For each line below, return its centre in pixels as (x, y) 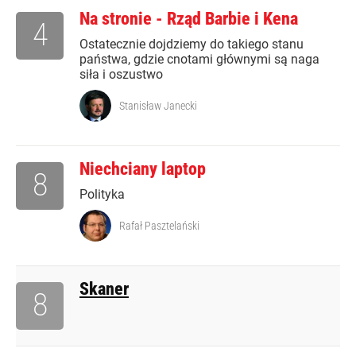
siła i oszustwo (121, 75)
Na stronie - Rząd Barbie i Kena (189, 19)
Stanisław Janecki (158, 106)
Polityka (102, 195)
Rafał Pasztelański (159, 226)
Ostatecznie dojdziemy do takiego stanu (192, 44)
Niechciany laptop (143, 169)
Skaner (104, 289)
